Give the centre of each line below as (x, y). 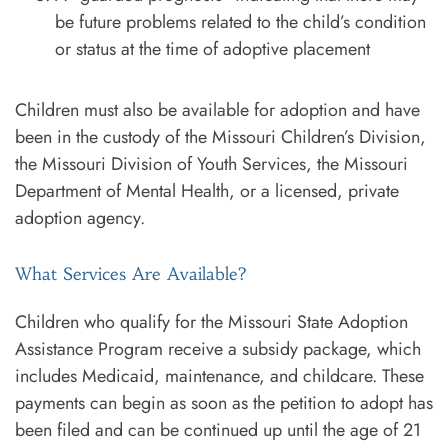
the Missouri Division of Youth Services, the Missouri (211, 163)
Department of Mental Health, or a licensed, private (207, 190)
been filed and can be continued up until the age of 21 (218, 429)
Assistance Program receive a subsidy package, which (218, 348)
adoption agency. (82, 217)
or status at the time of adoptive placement (215, 48)
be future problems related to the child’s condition (240, 21)
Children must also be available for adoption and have (217, 109)
